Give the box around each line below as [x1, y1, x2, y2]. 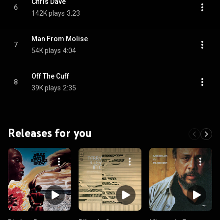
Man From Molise [31, 35, 88, 43]
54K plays [31, 47, 61, 55]
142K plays [31, 9, 65, 17]
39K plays [31, 84, 61, 92]
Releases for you [8, 126, 92, 140]
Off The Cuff [31, 72, 69, 80]
